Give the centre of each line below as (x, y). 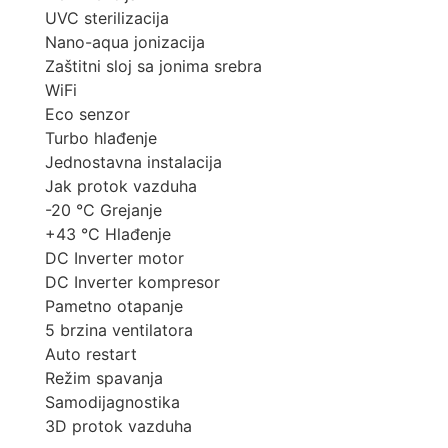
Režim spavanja (104, 378)
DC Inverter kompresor (132, 282)
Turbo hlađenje (101, 138)
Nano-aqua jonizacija (125, 42)
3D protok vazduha (118, 426)
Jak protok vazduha (121, 186)
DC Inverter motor (114, 258)
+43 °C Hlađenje (108, 234)
